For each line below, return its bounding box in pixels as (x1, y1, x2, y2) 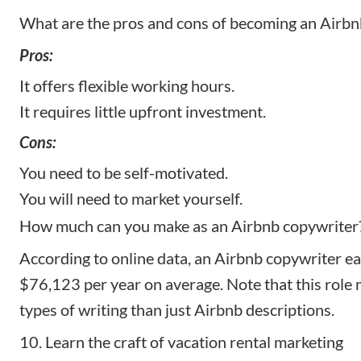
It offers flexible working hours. (19, 76, 234, 96)
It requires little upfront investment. (19, 102, 266, 122)
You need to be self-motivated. (19, 163, 228, 183)
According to (19, 248, 111, 268)
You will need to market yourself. (19, 189, 243, 209)
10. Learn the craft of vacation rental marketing (19, 332, 343, 352)
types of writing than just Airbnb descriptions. (19, 300, 334, 320)
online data (111, 248, 188, 268)
